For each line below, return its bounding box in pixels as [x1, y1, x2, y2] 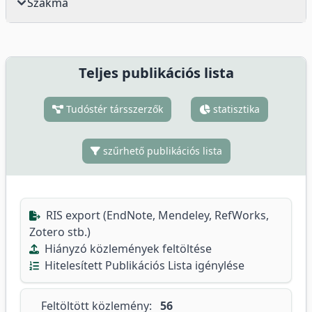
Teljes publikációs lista [78, 63, 234, 82]
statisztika [210, 102, 260, 116]
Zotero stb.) [29, 224, 91, 240]
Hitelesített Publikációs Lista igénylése [42, 258, 244, 273]
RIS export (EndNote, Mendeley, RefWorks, [43, 208, 269, 223]
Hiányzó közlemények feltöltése [42, 241, 212, 256]
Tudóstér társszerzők [63, 102, 163, 116]
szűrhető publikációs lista [100, 144, 222, 157]
